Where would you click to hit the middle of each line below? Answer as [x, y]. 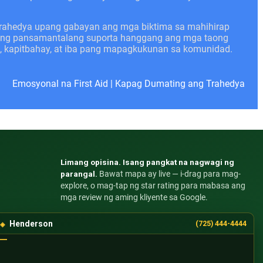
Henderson [31, 223]
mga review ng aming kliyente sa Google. [134, 198]
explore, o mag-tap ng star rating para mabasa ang [153, 186]
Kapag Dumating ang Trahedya [180, 84]
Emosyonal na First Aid [60, 84]
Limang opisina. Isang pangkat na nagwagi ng [147, 162]
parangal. [79, 174]
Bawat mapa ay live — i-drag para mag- [169, 174]
